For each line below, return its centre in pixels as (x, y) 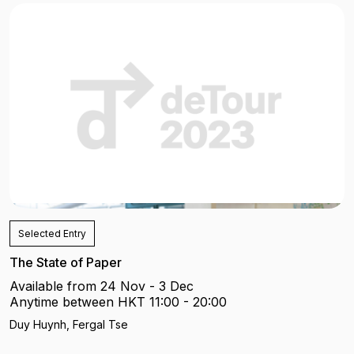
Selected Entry (52, 234)
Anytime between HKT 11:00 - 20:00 (118, 302)
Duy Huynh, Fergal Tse (69, 325)
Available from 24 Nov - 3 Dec (102, 286)
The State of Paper (66, 263)
